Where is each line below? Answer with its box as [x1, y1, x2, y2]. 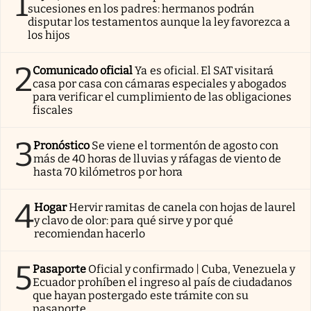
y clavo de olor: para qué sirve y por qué [34, 213, 233, 227]
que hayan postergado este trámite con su [33, 288, 249, 302]
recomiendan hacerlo [34, 226, 146, 240]
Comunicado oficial [33, 63, 133, 77]
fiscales [33, 103, 74, 117]
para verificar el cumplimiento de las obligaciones [33, 90, 292, 103]
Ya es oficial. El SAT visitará [135, 63, 274, 77]
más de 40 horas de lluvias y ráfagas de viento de [33, 151, 282, 165]
